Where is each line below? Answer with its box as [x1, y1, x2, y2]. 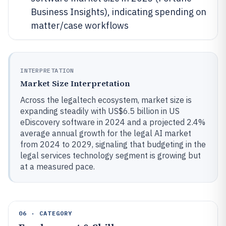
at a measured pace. [20, 161, 95, 172]
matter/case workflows [31, 20, 129, 31]
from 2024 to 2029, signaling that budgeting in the [20, 139, 206, 149]
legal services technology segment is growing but [20, 150, 201, 160]
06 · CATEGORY [19, 209, 73, 217]
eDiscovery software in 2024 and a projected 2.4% [20, 117, 205, 127]
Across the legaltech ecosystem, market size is [20, 95, 192, 105]
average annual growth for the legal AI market [20, 128, 191, 138]
